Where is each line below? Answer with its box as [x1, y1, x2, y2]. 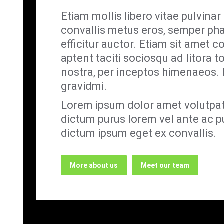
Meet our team [141, 161, 189, 169]
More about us [70, 161, 118, 169]
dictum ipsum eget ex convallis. [61, 127, 216, 139]
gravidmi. [61, 80, 107, 92]
